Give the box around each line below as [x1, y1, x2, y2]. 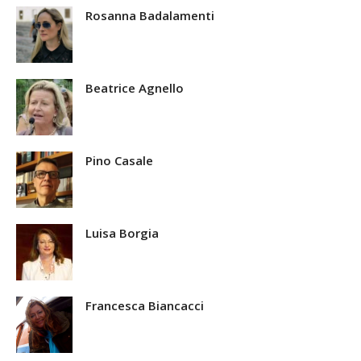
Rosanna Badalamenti [85, 7, 214, 24]
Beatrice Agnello [85, 80, 184, 97]
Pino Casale [85, 152, 153, 169]
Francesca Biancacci [85, 297, 204, 314]
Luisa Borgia [85, 225, 159, 242]
